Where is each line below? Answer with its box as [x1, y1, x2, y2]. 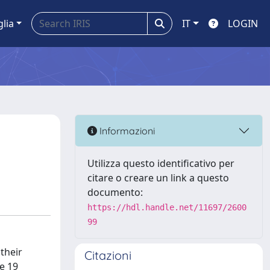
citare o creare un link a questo [87, 171, 229, 184]
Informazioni [97, 124, 155, 137]
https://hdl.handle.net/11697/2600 [87, 202, 246, 212]
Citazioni [84, 248, 131, 263]
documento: [87, 186, 143, 199]
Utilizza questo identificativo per [87, 157, 234, 170]
